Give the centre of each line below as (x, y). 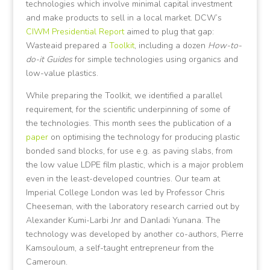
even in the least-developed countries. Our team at (123, 179)
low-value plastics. (62, 73)
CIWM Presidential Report (75, 32)
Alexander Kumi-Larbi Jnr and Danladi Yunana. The (123, 220)
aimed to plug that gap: (169, 32)
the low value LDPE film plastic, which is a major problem (134, 165)
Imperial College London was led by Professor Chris (125, 193)
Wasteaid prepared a (67, 46)
